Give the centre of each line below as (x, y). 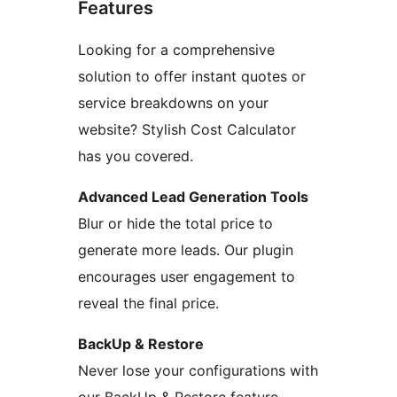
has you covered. (136, 156)
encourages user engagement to (187, 276)
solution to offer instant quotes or (192, 76)
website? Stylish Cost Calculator (187, 129)
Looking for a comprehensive (176, 49)
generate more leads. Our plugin (186, 249)
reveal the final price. (148, 303)
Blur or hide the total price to (175, 223)
